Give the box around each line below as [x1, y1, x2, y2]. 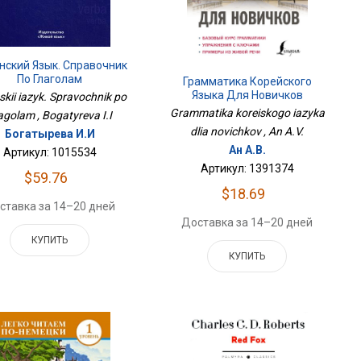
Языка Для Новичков [191, 88, 303, 102]
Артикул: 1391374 [200, 161, 294, 175]
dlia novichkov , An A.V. [190, 124, 305, 138]
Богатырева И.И [4, 127, 95, 140]
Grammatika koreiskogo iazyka [169, 106, 325, 119]
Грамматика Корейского [182, 74, 312, 88]
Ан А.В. [228, 143, 266, 156]
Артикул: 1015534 [2, 145, 97, 159]
